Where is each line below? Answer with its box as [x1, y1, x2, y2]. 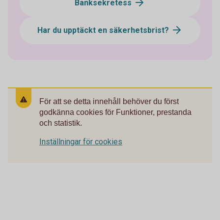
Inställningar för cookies [39, 137, 122, 147]
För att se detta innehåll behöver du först [39, 97, 179, 106]
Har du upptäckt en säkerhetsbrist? [37, 26, 171, 35]
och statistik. [39, 119, 82, 128]
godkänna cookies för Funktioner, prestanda [39, 108, 192, 117]
